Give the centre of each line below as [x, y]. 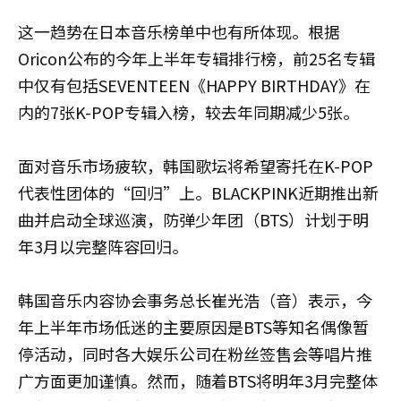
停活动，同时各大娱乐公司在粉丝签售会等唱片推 [195, 354]
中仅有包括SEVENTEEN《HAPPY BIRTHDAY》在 [194, 85]
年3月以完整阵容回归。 [103, 246]
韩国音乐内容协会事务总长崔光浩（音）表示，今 [195, 300]
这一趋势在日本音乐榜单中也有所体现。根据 [179, 31]
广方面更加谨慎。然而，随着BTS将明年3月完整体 [198, 380]
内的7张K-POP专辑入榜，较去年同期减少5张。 [188, 112]
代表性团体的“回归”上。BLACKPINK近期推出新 [198, 192]
